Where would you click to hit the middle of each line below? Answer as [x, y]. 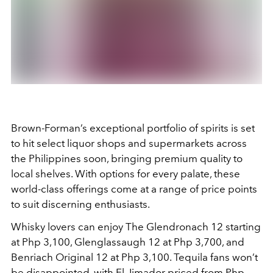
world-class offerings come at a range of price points [134, 189]
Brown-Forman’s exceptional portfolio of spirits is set [133, 128]
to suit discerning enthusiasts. [80, 204]
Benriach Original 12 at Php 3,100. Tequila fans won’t [134, 257]
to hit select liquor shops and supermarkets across [129, 144]
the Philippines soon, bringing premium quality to [127, 159]
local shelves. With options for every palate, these [126, 174]
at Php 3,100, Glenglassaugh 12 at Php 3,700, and [128, 242]
